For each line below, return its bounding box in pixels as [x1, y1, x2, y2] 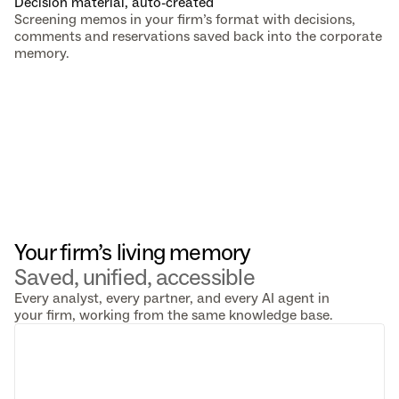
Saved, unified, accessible [14, 263, 255, 291]
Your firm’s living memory [14, 238, 256, 266]
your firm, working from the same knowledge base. [14, 306, 333, 323]
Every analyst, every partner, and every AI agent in [14, 289, 330, 306]
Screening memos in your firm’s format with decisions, [14, 11, 355, 28]
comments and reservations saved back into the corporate [14, 28, 382, 45]
